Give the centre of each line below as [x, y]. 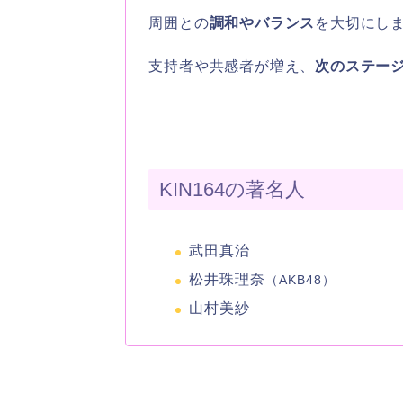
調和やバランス [262, 22]
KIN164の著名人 [233, 189]
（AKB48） [301, 279]
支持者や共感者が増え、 [232, 66]
